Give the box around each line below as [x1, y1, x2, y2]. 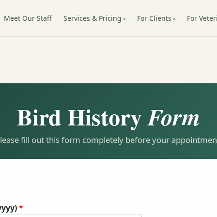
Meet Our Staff [3, 14, 52, 23]
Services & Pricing [63, 14, 122, 23]
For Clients [137, 14, 171, 23]
